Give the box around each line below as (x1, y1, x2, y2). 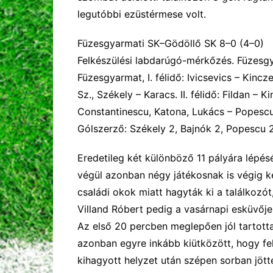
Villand (77, 203, 112, 216)
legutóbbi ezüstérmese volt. (77, 8, 206, 21)
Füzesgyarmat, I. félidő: (77, 71, 184, 84)
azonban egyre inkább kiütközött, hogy (77, 237, 263, 250)
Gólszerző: (77, 122, 127, 135)
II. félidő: (180, 88, 222, 101)
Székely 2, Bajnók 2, (130, 122, 226, 135)
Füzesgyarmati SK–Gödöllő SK (77, 37, 216, 50)
